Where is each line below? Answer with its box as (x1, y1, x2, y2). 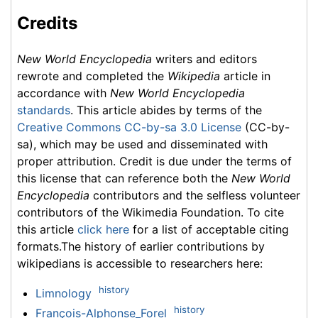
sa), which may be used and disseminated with (17, 136, 268, 151)
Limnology (35, 286, 92, 301)
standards (17, 102, 70, 117)
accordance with (17, 85, 110, 100)
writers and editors (152, 51, 257, 66)
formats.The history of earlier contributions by (17, 238, 265, 253)
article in (220, 68, 270, 83)
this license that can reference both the (17, 170, 231, 185)
